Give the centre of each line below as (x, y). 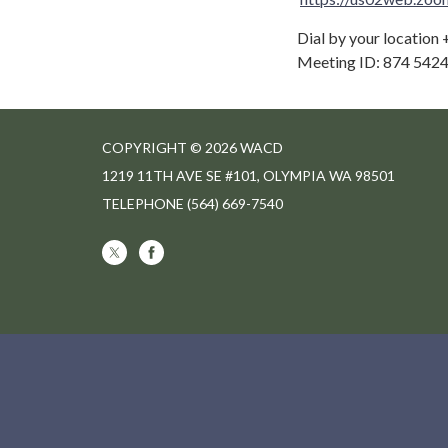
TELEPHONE (143, 203)
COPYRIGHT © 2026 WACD (192, 147)
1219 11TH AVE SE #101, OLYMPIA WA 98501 (248, 175)
